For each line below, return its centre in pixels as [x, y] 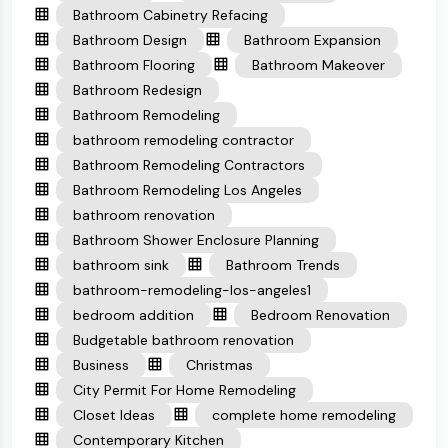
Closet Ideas [114, 415]
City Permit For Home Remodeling [184, 390]
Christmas [219, 365]
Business [101, 365]
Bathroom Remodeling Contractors [189, 165]
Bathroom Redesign [137, 90]
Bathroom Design [130, 40]
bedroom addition [133, 315]
